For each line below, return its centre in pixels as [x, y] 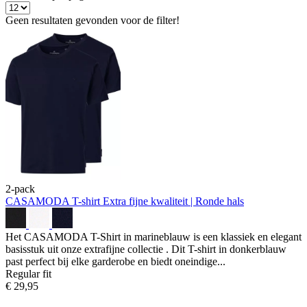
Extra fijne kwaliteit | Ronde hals [173, 201]
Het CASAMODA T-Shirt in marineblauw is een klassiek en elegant [153, 236]
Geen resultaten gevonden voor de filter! [93, 20]
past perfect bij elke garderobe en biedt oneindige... [115, 261]
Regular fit [28, 273]
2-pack [20, 188]
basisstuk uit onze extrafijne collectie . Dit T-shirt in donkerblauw [146, 249]
